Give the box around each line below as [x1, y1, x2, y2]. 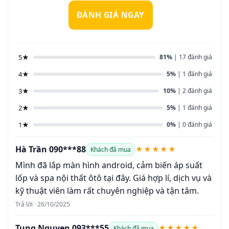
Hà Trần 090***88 [15, 143, 86, 155]
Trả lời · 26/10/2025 [15, 199, 70, 209]
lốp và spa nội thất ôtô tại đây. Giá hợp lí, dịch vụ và [15, 172, 212, 184]
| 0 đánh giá [176, 120, 212, 129]
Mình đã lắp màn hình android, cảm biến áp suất [15, 159, 202, 171]
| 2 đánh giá [176, 86, 212, 96]
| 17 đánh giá [172, 53, 212, 62]
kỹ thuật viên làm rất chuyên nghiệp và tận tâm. [15, 185, 199, 196]
